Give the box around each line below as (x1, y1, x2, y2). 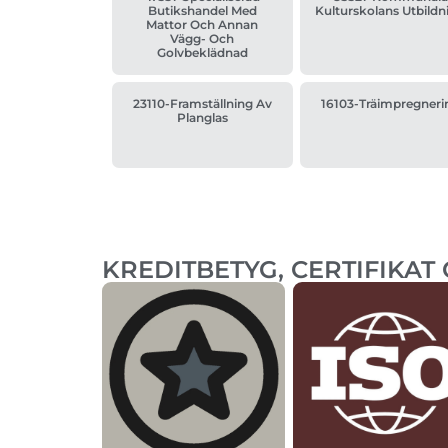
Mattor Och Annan (146, 17, 259, 33)
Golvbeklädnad (156, 45, 248, 61)
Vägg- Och (170, 31, 235, 47)
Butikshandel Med (147, 3, 257, 19)
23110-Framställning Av (132, 96, 272, 112)
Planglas (176, 110, 228, 126)
